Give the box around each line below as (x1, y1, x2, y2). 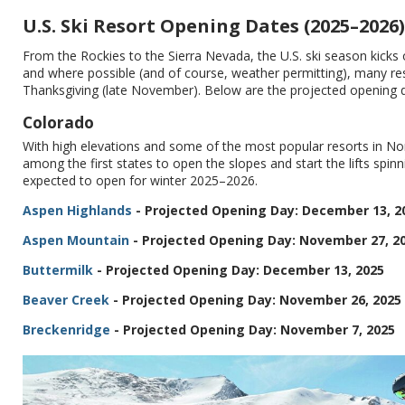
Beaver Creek (23, 290, 109, 308)
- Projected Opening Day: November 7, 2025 (110, 320, 395, 338)
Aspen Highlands (23, 201, 132, 219)
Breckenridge (23, 320, 110, 338)
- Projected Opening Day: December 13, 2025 (93, 260, 384, 278)
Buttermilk (23, 260, 93, 278)
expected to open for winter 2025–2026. (23, 171, 258, 189)
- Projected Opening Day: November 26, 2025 (109, 290, 401, 308)
